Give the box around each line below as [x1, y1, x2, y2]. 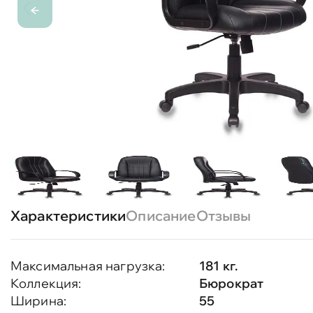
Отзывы [196, 207, 252, 224]
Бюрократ [199, 275, 264, 291]
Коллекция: [10, 275, 82, 291]
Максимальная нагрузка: [10, 258, 166, 274]
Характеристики [10, 207, 126, 224]
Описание [126, 207, 196, 224]
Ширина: [10, 293, 67, 309]
